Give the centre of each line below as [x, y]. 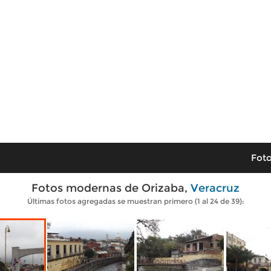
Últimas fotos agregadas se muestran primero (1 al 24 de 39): [135, 201]
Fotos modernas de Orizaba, [111, 188]
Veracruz [215, 188]
